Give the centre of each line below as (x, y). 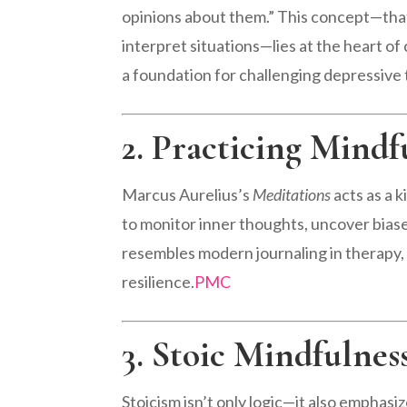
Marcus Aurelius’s (188, 194)
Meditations (292, 194)
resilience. (159, 281)
